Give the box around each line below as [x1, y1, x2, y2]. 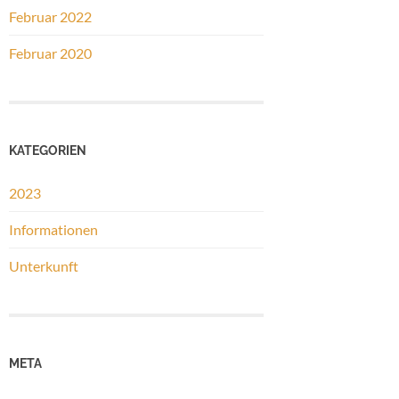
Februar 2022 [9, 8, 92, 26]
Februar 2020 [9, 45, 92, 62]
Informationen [9, 221, 98, 239]
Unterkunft [9, 257, 78, 275]
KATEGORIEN [9, 142, 86, 159]
